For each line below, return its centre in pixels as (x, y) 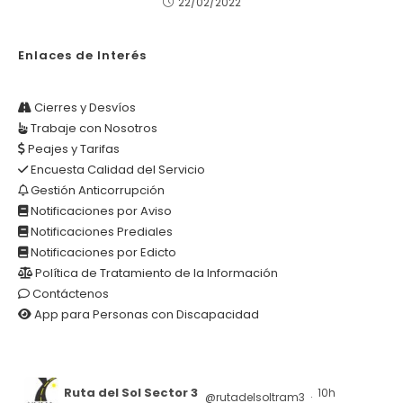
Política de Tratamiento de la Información (155, 273)
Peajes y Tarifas (72, 149)
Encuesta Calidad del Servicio (116, 170)
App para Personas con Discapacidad (145, 315)
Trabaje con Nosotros (93, 129)
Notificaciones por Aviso (100, 211)
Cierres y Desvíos (84, 108)
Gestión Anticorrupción (96, 191)
